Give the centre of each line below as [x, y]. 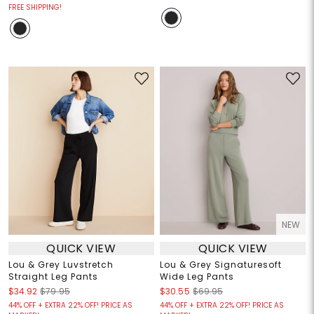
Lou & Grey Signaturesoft [221, 265]
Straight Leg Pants [53, 277]
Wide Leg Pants [197, 277]
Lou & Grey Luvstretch [61, 265]
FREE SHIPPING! [35, 8]
